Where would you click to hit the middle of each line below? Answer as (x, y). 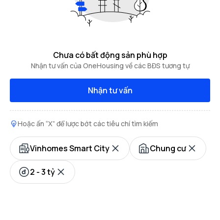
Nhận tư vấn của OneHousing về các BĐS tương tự (110, 66)
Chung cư (168, 148)
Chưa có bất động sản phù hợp (110, 55)
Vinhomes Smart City (70, 148)
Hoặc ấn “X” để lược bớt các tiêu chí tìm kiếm (88, 124)
